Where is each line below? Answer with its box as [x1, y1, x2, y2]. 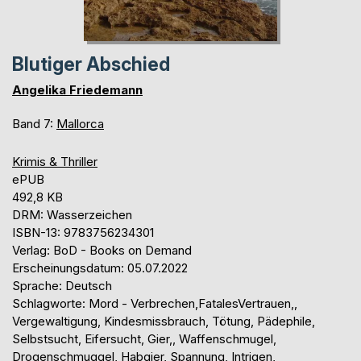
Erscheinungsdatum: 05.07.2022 [12, 259, 188, 276]
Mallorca [56, 115, 104, 131]
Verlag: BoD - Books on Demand [12, 242, 192, 258]
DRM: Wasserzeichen [12, 206, 132, 222]
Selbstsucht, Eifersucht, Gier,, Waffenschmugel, [12, 330, 276, 346]
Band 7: [12, 115, 56, 131]
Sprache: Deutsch [12, 277, 112, 293]
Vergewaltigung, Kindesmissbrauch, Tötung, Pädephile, [12, 313, 315, 329]
